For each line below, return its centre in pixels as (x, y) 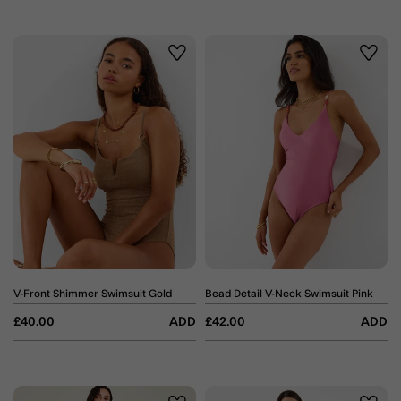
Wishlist (195, 65)
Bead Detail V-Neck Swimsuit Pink (289, 294)
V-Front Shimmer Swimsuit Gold (160, 294)
